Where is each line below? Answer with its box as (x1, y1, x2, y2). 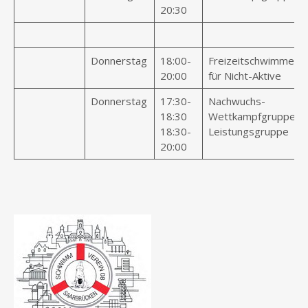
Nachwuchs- (208, 94, 265, 108)
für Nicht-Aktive (208, 69, 281, 82)
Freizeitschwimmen (208, 54, 300, 67)
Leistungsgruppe (208, 124, 289, 138)
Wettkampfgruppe (208, 109, 296, 123)
